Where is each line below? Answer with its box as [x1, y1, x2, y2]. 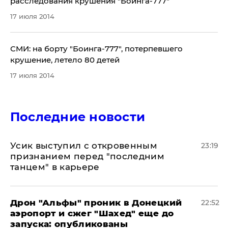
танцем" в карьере [10, 162, 100, 172]
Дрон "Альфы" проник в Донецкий [10, 197, 182, 208]
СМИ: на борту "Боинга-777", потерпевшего [10, 44, 183, 53]
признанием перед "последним [10, 151, 165, 161]
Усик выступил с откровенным [10, 140, 158, 151]
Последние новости [10, 109, 146, 124]
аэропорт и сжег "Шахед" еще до [10, 208, 174, 218]
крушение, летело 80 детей [10, 55, 120, 65]
